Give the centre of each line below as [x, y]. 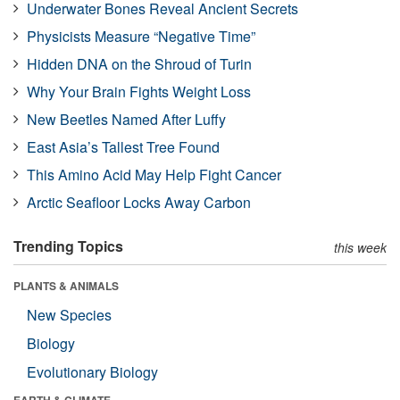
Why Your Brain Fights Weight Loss [139, 91]
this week [360, 247]
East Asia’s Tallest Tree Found [123, 146]
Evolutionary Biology [92, 371]
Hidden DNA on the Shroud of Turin [139, 63]
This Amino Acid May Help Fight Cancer [154, 174]
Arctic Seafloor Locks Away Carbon [139, 202]
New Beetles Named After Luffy [126, 119]
